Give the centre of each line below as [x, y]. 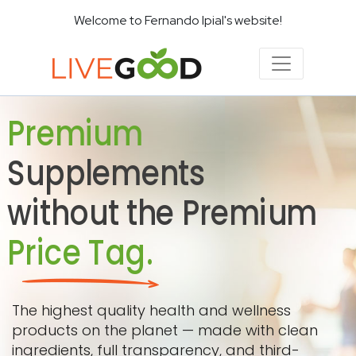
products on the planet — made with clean [165, 330]
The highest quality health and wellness [151, 310]
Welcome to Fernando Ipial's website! [178, 20]
